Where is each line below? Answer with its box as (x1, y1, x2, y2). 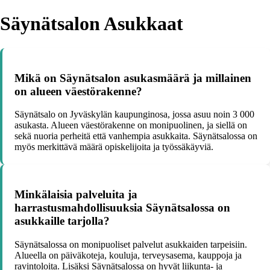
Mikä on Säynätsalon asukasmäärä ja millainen (14, 71, 251, 84)
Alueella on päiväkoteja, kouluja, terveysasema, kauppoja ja (14, 250, 242, 260)
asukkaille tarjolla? (14, 215, 110, 228)
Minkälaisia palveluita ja (14, 188, 137, 201)
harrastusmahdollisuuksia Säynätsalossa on (14, 201, 230, 215)
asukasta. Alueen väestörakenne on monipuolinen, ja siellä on (14, 120, 247, 131)
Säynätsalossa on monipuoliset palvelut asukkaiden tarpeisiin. (14, 239, 247, 250)
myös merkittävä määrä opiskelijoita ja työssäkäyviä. (14, 142, 213, 152)
